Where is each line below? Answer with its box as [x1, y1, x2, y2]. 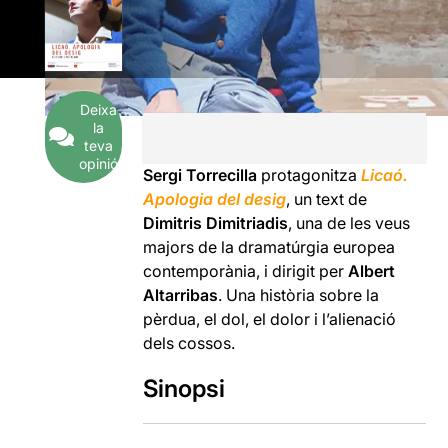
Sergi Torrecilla [143, 164, 258, 185]
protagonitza [257, 164, 362, 185]
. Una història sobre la [218, 284, 380, 305]
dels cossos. [143, 332, 236, 353]
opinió [78, 154, 118, 172]
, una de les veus [288, 212, 411, 233]
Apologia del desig [143, 188, 287, 209]
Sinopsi [143, 373, 226, 403]
